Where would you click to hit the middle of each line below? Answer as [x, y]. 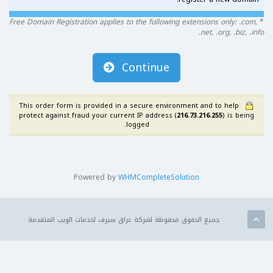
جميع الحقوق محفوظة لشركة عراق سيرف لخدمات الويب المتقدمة [123, 220]
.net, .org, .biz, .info [231, 33]
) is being [238, 116]
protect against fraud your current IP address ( [98, 116]
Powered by [96, 178]
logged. [137, 125]
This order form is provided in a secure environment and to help [129, 106]
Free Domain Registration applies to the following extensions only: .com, [133, 22]
